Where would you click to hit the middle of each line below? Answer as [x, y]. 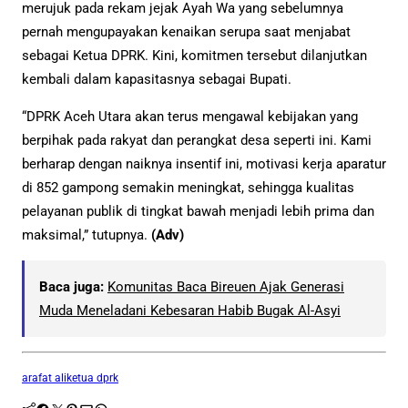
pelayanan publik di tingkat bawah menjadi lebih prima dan [198, 212]
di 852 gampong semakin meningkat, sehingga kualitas [188, 188]
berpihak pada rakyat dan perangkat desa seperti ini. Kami [197, 141]
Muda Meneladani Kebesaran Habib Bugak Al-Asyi [190, 311]
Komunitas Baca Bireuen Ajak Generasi [226, 287]
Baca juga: [71, 287]
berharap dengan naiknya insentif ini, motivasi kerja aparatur [204, 164]
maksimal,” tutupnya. [87, 235]
